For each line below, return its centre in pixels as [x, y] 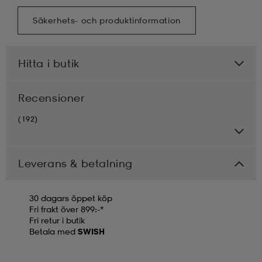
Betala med [54, 231]
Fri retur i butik [57, 220]
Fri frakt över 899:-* [66, 209]
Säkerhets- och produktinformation [107, 20]
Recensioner [51, 97]
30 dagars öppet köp [71, 198]
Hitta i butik [49, 63]
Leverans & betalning [75, 163]
